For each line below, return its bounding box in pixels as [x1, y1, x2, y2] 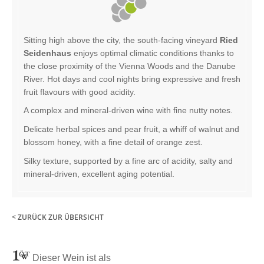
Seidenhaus [24, 48, 74, 58]
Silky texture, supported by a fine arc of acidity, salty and [24, 156, 233, 166]
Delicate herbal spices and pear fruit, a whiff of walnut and [24, 124, 239, 134]
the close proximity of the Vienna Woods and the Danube [24, 61, 236, 71]
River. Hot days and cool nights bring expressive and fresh [24, 74, 240, 84]
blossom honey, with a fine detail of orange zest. [24, 137, 203, 147]
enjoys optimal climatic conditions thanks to [74, 48, 234, 58]
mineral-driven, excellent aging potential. [24, 169, 174, 179]
